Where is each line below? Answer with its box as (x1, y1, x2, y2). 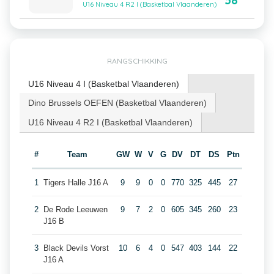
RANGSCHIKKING (106, 56, 168, 65)
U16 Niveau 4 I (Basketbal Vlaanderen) (28, 79, 179, 89)
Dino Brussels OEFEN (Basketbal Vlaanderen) (28, 98, 207, 108)
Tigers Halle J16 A (43, 178, 108, 187)
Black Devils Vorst (43, 243, 109, 253)
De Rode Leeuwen (43, 205, 108, 214)
